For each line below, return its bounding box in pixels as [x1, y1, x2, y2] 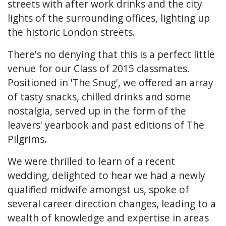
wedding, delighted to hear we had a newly [8, 168, 205, 182]
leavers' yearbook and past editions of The [8, 118, 204, 132]
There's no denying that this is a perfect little [8, 47, 215, 61]
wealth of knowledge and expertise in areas [8, 210, 209, 224]
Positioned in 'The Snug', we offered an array [8, 75, 213, 89]
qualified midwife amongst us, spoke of [8, 182, 189, 196]
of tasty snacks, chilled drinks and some [8, 89, 191, 103]
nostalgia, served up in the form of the [8, 103, 186, 118]
